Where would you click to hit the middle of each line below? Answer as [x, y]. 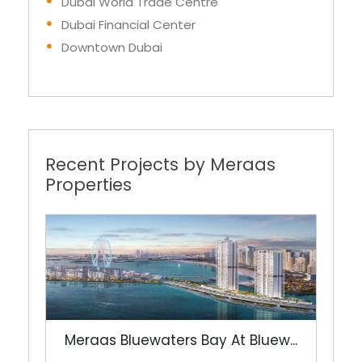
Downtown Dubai [112, 47]
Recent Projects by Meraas [160, 164]
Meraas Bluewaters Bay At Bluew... [181, 340]
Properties [88, 184]
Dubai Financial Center [128, 24]
